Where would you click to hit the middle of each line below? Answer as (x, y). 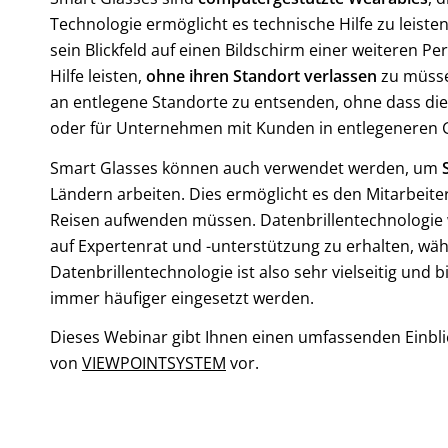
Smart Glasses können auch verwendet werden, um (246, 167)
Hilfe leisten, (98, 76)
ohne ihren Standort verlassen (261, 76)
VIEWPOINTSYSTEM (154, 363)
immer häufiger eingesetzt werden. (182, 297)
